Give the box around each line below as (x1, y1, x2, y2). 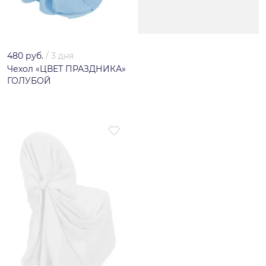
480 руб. (7, 50, 43, 62)
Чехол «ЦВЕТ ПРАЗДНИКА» (7, 64, 126, 75)
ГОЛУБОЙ (7, 75, 51, 87)
